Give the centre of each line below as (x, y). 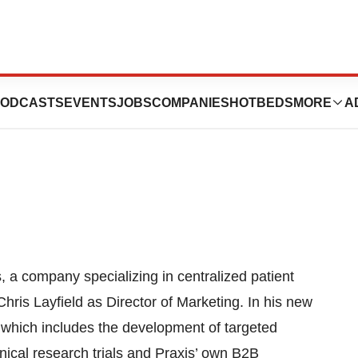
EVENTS (90, 102)
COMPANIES (190, 102)
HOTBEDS (261, 102)
